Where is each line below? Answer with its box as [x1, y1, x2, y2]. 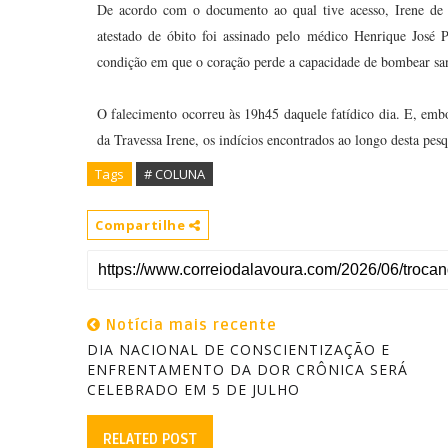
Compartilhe [95, 216, 190, 234]
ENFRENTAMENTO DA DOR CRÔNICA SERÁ [87, 360, 408, 379]
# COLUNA [144, 165, 205, 183]
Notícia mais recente [101, 316, 277, 334]
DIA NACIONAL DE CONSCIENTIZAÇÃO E [87, 340, 390, 359]
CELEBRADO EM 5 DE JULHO [87, 380, 300, 399]
